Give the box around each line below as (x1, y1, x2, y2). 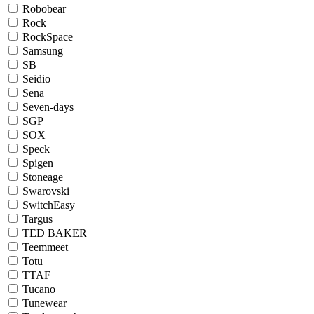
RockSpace (22, 31, 73, 43)
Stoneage (22, 171, 63, 183)
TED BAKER (22, 227, 87, 239)
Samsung (22, 45, 63, 57)
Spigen (22, 157, 53, 169)
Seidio (22, 73, 50, 85)
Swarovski (22, 185, 69, 197)
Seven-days (22, 101, 74, 113)
